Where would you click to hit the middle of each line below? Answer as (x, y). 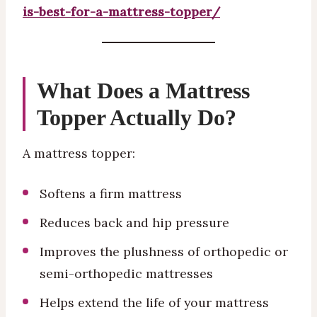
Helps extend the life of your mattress (154, 303)
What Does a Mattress (143, 90)
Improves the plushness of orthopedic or (164, 252)
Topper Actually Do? (137, 117)
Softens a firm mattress (111, 194)
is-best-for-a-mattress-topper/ (121, 12)
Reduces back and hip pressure (134, 223)
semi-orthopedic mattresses (126, 274)
